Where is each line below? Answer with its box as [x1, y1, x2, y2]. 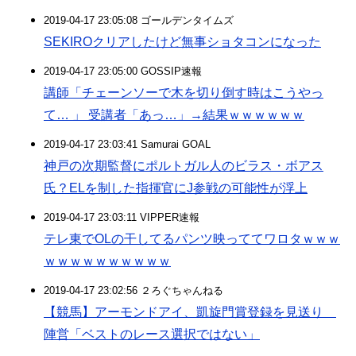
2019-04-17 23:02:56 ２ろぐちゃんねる [44, 284, 223, 296]
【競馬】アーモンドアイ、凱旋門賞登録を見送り [44, 305, 336, 319]
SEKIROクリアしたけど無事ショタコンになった [44, 35, 321, 48]
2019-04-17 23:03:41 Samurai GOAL [44, 138, 211, 150]
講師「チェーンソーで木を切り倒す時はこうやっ [44, 86, 323, 99]
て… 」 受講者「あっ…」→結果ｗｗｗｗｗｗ [44, 108, 304, 122]
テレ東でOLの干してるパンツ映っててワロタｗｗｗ [44, 232, 340, 246]
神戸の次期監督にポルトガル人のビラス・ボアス [44, 159, 323, 172]
